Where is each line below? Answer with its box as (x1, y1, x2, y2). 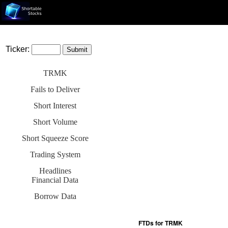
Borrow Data (34, 192, 76, 201)
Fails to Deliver (30, 85, 80, 94)
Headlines (39, 166, 71, 175)
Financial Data (32, 176, 78, 184)
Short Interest (34, 101, 76, 110)
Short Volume (33, 118, 77, 126)
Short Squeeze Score (21, 134, 89, 142)
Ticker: (6, 45, 32, 53)
